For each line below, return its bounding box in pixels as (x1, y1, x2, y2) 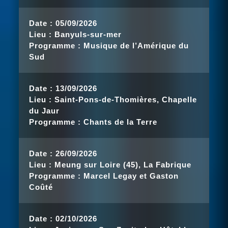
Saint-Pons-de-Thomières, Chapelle (54, 95, 197, 104)
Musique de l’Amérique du (83, 41, 189, 50)
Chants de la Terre (83, 118, 158, 126)
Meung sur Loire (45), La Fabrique (54, 160, 192, 169)
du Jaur (29, 106, 60, 115)
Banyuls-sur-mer (54, 30, 122, 39)
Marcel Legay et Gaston (83, 172, 179, 180)
